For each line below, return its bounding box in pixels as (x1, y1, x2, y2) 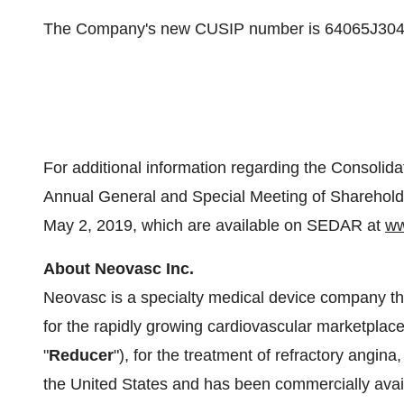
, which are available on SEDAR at (133, 216, 385, 234)
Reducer (49, 346, 114, 364)
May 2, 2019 (43, 216, 133, 234)
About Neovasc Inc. (43, 260, 194, 278)
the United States (43, 375, 168, 393)
